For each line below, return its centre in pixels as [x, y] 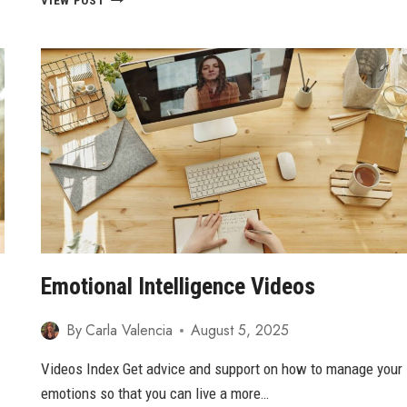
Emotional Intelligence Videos [179, 287]
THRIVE [126, 129]
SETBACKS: [137, 15]
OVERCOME [136, 72]
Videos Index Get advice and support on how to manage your [222, 369]
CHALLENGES [143, 91]
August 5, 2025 [239, 331]
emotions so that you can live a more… [155, 394]
